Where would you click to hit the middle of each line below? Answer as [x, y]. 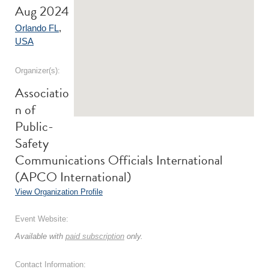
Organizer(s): [38, 71]
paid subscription [95, 236]
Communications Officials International [119, 160]
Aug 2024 [42, 11]
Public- [34, 126]
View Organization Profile [59, 192]
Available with [40, 236]
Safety [32, 143]
